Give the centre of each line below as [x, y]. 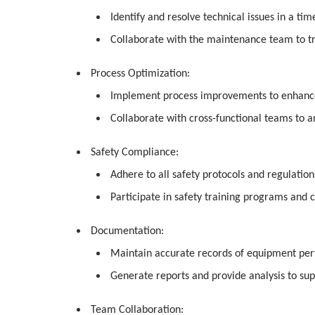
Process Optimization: [140, 74]
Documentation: [127, 231]
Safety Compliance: [135, 153]
